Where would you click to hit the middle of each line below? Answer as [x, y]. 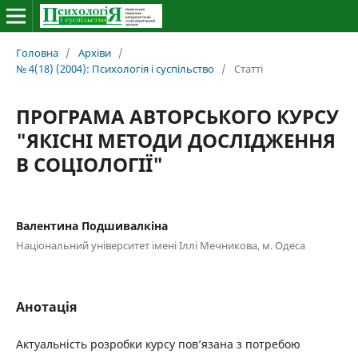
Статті [248, 68]
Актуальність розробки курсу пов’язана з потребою [158, 344]
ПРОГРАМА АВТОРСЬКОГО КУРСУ [177, 116]
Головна [37, 52]
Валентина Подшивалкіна [91, 225]
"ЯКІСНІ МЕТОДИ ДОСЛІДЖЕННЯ [175, 140]
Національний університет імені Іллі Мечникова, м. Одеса [160, 245]
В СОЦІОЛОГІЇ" [89, 164]
